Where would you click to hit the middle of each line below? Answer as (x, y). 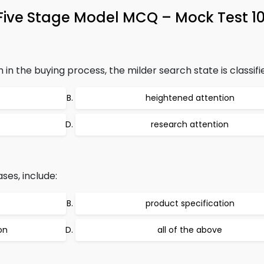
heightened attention (190, 98)
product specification (190, 203)
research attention (190, 124)
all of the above (190, 230)
